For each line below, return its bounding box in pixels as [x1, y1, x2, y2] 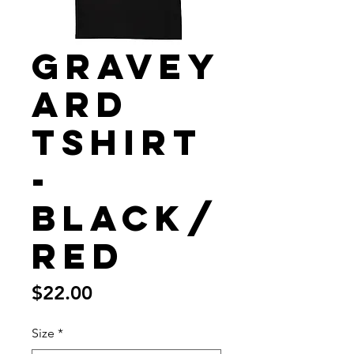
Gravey [32, 43, 221, 89]
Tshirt [32, 119, 202, 165]
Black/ [32, 195, 220, 241]
